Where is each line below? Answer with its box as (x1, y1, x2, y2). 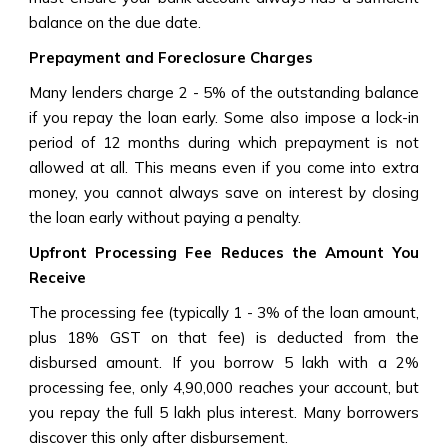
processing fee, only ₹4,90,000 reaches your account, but (29, 377, 419, 397)
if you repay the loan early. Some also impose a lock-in (29, 107, 419, 127)
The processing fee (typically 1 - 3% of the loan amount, (29, 302, 419, 322)
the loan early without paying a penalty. (29, 207, 305, 227)
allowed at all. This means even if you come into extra (29, 157, 419, 177)
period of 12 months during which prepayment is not (29, 132, 419, 152)
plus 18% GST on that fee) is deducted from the (29, 327, 419, 347)
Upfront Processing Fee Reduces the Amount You (29, 242, 419, 262)
